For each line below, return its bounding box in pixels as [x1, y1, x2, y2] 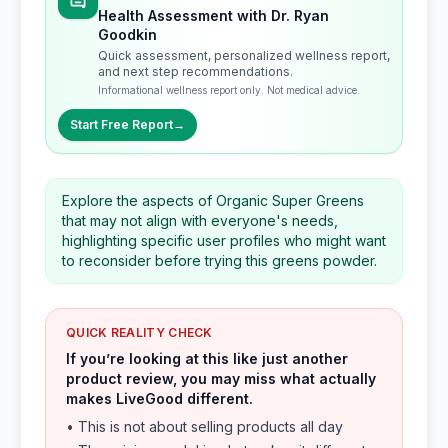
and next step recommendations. [98, 64, 293, 79]
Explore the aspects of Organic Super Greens [62, 192, 364, 209]
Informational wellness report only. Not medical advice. [98, 84, 360, 96]
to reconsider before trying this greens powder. [62, 252, 377, 269]
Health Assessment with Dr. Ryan [98, 7, 329, 24]
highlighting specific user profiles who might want [62, 232, 386, 249]
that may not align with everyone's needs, [62, 212, 338, 229]
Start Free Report [70, 117, 173, 132]
